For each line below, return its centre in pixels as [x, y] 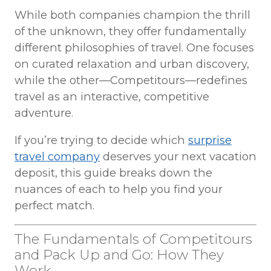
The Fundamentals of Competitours [133, 239]
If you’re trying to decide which [101, 140]
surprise [210, 140]
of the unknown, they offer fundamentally [130, 31]
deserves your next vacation [178, 157]
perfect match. [54, 206]
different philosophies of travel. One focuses [134, 47]
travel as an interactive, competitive [112, 96]
